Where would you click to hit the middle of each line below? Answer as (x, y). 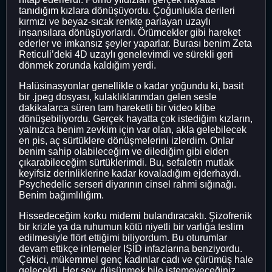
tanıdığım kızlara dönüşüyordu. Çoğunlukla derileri (127, 10)
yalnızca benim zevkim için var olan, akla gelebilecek (133, 129)
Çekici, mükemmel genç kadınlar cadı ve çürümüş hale (136, 259)
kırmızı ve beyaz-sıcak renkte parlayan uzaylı (115, 21)
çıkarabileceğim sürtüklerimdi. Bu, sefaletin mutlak (126, 162)
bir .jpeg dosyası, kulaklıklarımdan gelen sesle (118, 97)
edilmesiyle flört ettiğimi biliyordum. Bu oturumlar (123, 237)
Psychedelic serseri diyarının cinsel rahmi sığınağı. (127, 184)
